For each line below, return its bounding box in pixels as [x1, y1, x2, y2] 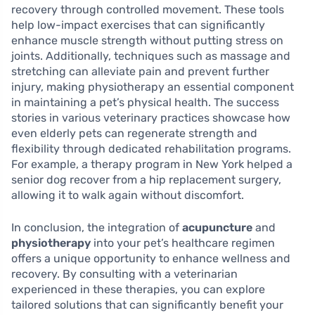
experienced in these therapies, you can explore [11, 283, 265, 297]
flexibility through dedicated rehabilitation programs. [11, 142, 291, 156]
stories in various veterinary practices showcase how [11, 111, 290, 125]
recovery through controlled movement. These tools [11, 3, 284, 17]
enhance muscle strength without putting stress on [11, 34, 283, 48]
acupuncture [182, 221, 252, 235]
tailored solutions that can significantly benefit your [11, 298, 283, 312]
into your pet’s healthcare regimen [91, 236, 275, 250]
